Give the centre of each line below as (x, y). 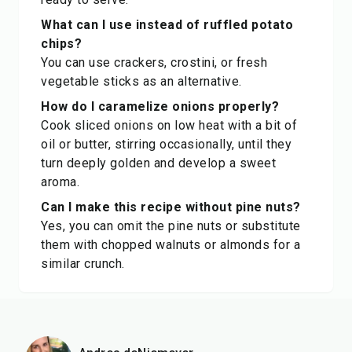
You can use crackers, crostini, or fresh (154, 62)
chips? (61, 44)
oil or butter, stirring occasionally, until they (166, 144)
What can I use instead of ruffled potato (167, 25)
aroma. (60, 182)
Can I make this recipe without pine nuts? (171, 207)
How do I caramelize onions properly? (160, 106)
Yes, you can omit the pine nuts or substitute (171, 226)
